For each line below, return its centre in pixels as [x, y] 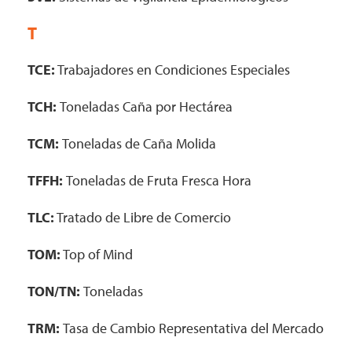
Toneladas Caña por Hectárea [146, 106]
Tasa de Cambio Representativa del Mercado [193, 328]
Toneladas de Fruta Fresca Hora [159, 180]
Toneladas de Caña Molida [139, 143]
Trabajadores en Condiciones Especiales [172, 70]
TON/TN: [55, 291]
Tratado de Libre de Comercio [143, 217]
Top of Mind [97, 254]
